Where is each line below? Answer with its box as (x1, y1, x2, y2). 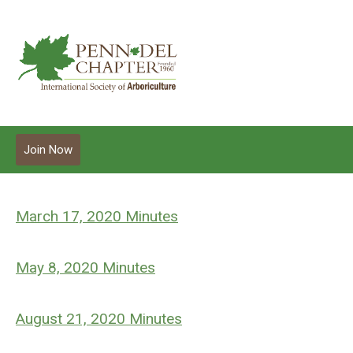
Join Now (24, 143, 72, 157)
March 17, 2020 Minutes (16, 207, 178, 225)
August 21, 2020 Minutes (16, 310, 182, 328)
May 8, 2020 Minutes (16, 258, 155, 277)
